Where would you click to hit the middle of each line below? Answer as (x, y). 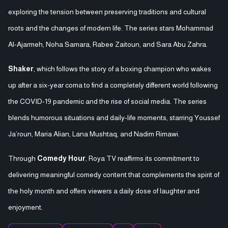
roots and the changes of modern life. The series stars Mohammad (111, 28)
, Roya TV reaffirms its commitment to (142, 158)
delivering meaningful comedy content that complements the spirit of (114, 174)
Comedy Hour (61, 158)
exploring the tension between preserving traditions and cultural (107, 11)
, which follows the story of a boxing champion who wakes (122, 68)
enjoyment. (25, 207)
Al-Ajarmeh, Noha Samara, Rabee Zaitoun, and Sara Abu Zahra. (108, 44)
